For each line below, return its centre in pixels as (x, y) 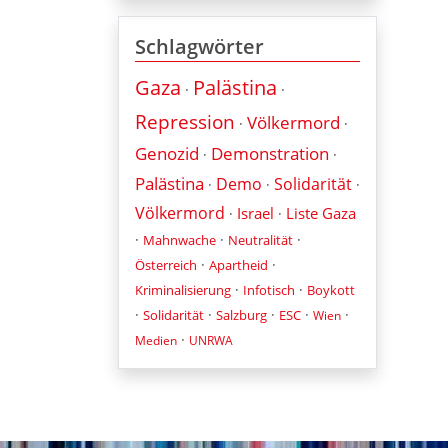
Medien (156, 340)
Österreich (166, 264)
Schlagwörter (199, 46)
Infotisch (269, 289)
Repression (185, 121)
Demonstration (270, 153)
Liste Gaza (321, 212)
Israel (255, 212)
